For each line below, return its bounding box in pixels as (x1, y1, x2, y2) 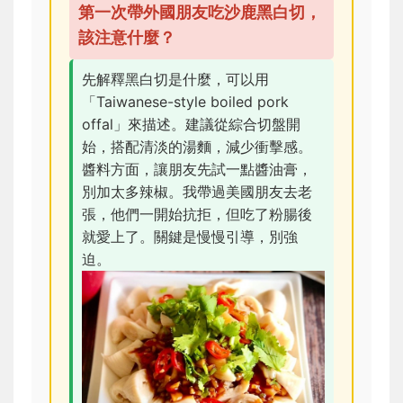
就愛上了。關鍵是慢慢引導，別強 (82, 227, 298, 246)
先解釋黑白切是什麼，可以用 (82, 69, 269, 88)
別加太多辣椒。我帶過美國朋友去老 (82, 182, 312, 201)
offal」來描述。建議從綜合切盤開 (82, 114, 300, 133)
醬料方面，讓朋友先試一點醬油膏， (82, 159, 312, 178)
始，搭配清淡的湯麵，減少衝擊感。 (82, 137, 312, 156)
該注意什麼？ (78, 27, 175, 47)
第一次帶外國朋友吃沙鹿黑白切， (78, 2, 321, 22)
